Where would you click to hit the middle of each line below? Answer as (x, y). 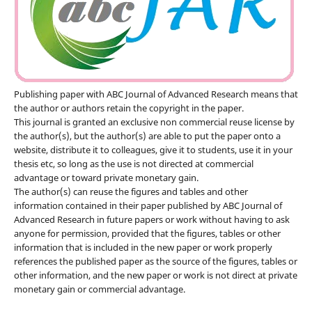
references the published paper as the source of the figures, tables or (155, 261)
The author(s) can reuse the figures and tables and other (131, 192)
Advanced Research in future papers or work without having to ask (151, 219)
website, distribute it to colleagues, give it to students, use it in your (153, 150)
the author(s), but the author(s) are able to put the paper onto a (147, 136)
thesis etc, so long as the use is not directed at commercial (133, 164)
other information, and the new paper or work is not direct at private (155, 275)
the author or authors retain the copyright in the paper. (128, 108)
